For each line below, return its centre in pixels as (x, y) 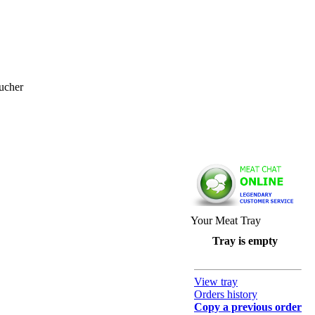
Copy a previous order (248, 307)
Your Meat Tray (226, 220)
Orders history (226, 294)
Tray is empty (245, 241)
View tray (216, 282)
